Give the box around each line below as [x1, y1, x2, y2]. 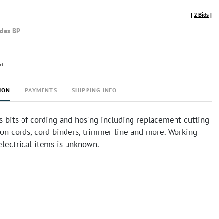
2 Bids [194, 11, 209, 18]
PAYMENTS [25, 87, 57, 94]
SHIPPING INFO [71, 87, 117, 94]
